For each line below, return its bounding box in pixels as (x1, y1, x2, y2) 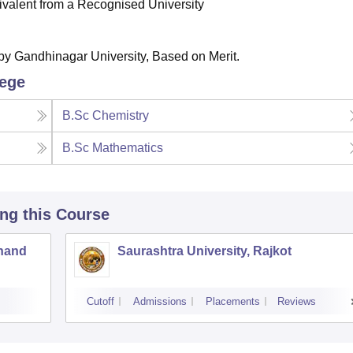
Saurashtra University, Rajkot (117, 244, 292, 258)
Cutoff (87, 295, 114, 307)
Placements (206, 295, 260, 307)
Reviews (277, 295, 316, 307)
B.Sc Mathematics (62, 141, 164, 154)
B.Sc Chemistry (62, 109, 150, 122)
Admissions (133, 295, 187, 307)
